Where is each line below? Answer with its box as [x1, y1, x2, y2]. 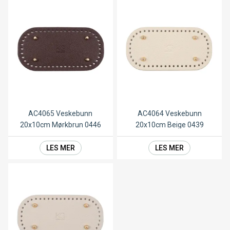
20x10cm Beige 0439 [135, 120, 204, 129]
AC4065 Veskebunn [28, 109, 93, 118]
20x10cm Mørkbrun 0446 [20, 120, 101, 129]
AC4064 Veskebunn [137, 109, 202, 118]
